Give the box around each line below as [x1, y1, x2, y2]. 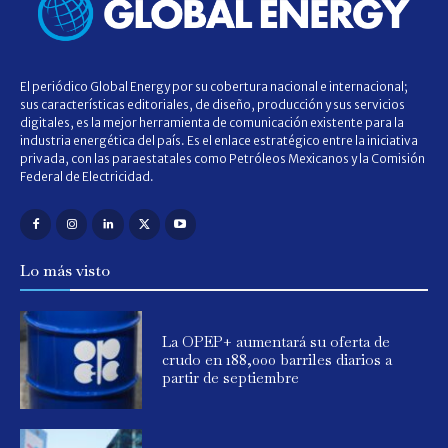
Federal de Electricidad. [20, 169, 154, 185]
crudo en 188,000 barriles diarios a [162, 350, 393, 370]
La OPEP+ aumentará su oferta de [162, 332, 391, 352]
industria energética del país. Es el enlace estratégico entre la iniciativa [20, 133, 418, 149]
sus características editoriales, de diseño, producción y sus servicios [20, 97, 405, 113]
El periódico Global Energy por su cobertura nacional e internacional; [20, 79, 408, 95]
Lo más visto [20, 260, 110, 282]
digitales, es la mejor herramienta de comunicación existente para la [20, 115, 404, 131]
